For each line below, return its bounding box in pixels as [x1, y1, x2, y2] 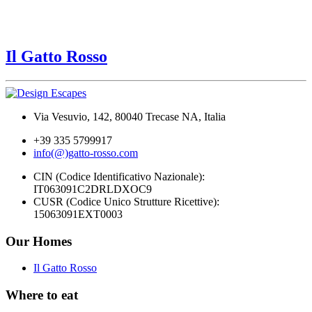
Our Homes [6, 233, 72, 249]
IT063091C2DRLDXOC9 [33, 183, 152, 195]
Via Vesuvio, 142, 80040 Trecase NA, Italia [33, 111, 226, 123]
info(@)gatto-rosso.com [33, 147, 138, 159]
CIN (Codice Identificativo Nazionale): [33, 171, 205, 182]
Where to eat [6, 288, 78, 303]
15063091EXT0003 [33, 208, 123, 220]
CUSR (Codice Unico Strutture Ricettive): [33, 196, 219, 208]
